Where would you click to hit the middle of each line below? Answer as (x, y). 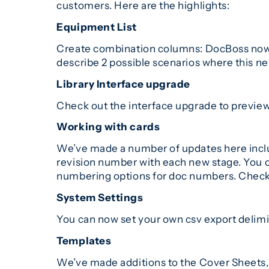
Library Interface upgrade (123, 83)
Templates (84, 240)
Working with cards (108, 127)
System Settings (100, 198)
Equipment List (97, 27)
